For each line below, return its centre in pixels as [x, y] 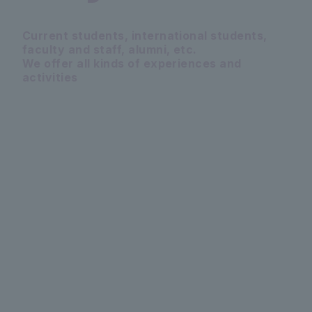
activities [50, 78]
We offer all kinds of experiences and [132, 64]
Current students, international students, [145, 36]
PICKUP [66, 140]
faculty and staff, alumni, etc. [110, 50]
